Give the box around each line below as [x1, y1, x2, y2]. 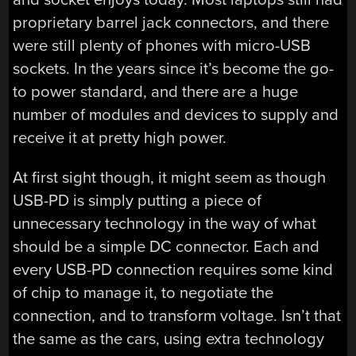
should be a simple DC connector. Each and [13, 236, 320, 257]
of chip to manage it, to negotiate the [13, 282, 274, 303]
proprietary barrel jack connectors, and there [13, 13, 330, 33]
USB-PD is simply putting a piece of [13, 190, 262, 211]
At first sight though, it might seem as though [13, 167, 327, 188]
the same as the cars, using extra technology [13, 328, 325, 349]
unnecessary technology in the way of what [13, 213, 317, 234]
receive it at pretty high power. [13, 128, 227, 149]
